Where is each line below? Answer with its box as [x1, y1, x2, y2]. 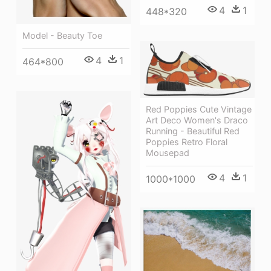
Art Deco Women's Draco [146, 114, 248, 125]
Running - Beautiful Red [146, 125, 240, 136]
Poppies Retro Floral [146, 136, 227, 147]
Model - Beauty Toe [22, 30, 102, 41]
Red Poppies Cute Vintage [146, 103, 252, 114]
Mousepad [146, 147, 189, 158]
